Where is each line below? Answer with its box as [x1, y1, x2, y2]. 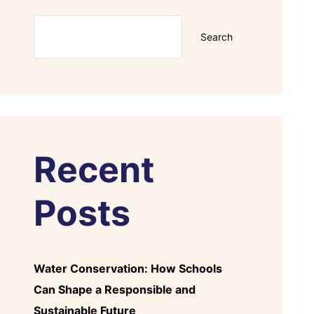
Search [200, 31, 233, 43]
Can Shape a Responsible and [34, 282, 196, 296]
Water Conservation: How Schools [34, 261, 222, 275]
